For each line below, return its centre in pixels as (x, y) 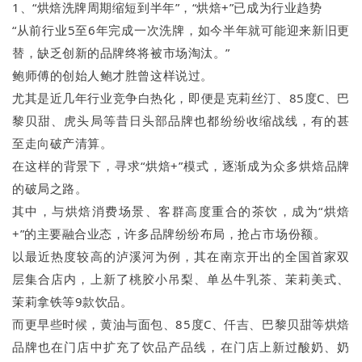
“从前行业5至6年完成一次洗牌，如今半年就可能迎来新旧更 (181, 30)
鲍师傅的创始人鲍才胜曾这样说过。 (113, 76)
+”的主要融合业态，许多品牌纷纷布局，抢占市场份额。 (169, 234)
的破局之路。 (50, 189)
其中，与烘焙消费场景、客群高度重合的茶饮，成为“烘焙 (181, 211)
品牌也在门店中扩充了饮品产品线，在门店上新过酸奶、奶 (181, 347)
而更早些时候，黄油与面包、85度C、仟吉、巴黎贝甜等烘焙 (181, 324)
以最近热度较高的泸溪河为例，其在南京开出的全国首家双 (181, 257)
